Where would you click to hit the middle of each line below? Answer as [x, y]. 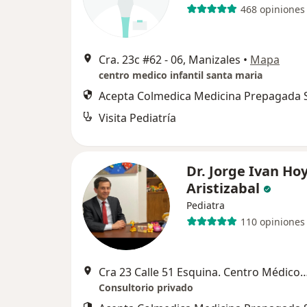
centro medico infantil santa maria [181, 75]
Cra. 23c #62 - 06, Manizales [170, 60]
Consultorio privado [146, 287]
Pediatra [206, 205]
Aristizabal [223, 188]
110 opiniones [272, 221]
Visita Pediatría [137, 118]
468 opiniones [272, 9]
